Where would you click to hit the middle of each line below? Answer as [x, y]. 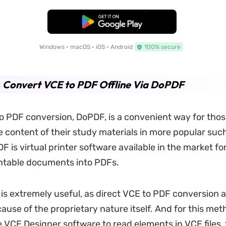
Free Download [112, 22]
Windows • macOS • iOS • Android [86, 47]
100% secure [162, 47]
